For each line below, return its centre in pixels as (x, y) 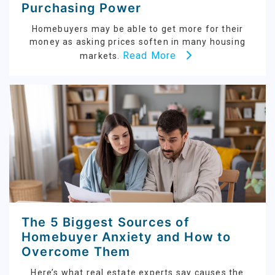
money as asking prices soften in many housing (137, 41)
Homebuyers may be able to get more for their (137, 29)
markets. (101, 56)
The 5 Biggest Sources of (106, 222)
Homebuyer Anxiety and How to (126, 237)
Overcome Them (76, 251)
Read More (153, 55)
